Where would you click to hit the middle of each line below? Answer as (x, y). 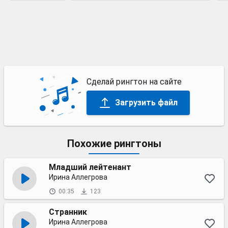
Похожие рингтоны (114, 144)
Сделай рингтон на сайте (134, 81)
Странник (68, 212)
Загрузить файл (146, 102)
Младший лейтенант (90, 167)
